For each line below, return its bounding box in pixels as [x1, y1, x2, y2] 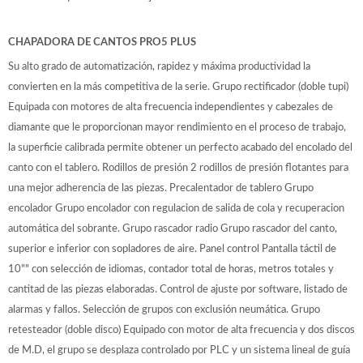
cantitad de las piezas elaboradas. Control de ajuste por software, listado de [8, 284, 348, 294]
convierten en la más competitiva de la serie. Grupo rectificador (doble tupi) [8, 81, 348, 92]
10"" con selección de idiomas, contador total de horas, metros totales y [8, 263, 334, 274]
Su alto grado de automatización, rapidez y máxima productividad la [8, 61, 310, 71]
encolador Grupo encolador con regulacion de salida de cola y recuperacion [8, 203, 344, 213]
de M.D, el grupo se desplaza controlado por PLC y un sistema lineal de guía [8, 344, 350, 355]
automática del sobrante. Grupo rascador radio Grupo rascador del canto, [8, 223, 337, 233]
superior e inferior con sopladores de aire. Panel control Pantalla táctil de [8, 243, 336, 254]
